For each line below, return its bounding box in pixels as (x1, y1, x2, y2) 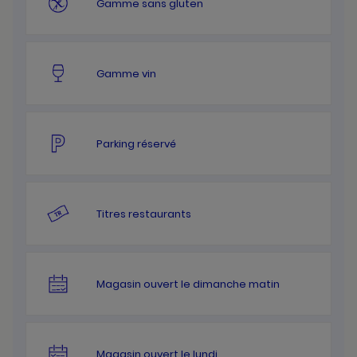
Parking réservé (96, 135, 176, 151)
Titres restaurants (96, 206, 191, 222)
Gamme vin (96, 65, 156, 81)
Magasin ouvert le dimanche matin (96, 276, 280, 292)
